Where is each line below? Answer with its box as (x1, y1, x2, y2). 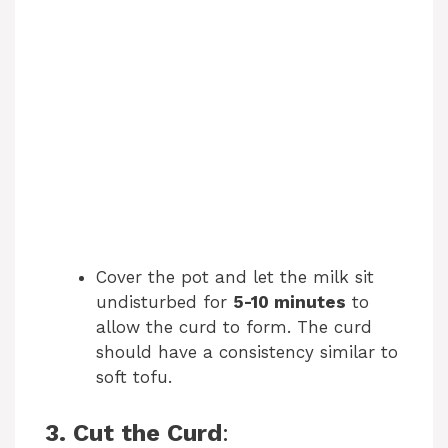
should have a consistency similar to (96, 341, 398, 362)
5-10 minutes (233, 291, 346, 312)
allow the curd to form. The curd (96, 316, 372, 337)
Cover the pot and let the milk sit (96, 266, 374, 287)
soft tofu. (96, 366, 172, 387)
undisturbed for (96, 291, 233, 312)
